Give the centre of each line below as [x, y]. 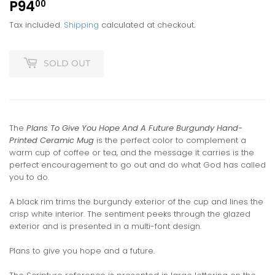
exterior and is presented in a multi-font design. [105, 226]
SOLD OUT [67, 64]
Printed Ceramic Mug [52, 140]
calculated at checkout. [147, 25]
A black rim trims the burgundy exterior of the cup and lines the [136, 201]
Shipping [81, 25]
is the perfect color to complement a [170, 140]
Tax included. [37, 25]
